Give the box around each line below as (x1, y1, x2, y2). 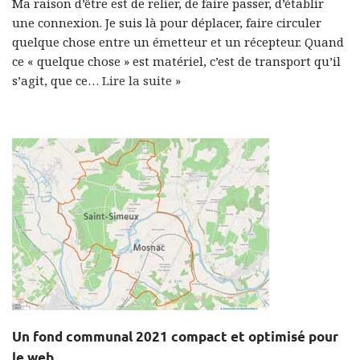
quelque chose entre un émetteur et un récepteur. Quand (12, 34, 344, 50)
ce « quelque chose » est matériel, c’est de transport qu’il (12, 53, 341, 69)
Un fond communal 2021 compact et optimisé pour (12, 328, 338, 345)
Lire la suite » (102, 72, 181, 88)
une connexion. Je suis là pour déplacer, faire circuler (12, 14, 321, 31)
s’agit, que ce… (12, 72, 102, 88)
